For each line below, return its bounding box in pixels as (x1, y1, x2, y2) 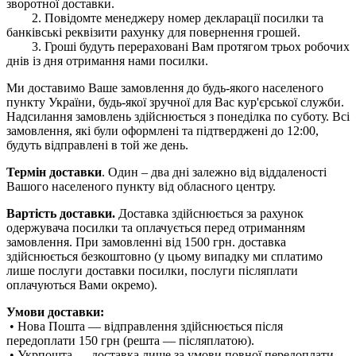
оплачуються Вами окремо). (6, 277, 157, 292)
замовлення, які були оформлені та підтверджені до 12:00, (6, 123, 319, 137)
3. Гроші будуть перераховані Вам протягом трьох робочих (6, 39, 350, 53)
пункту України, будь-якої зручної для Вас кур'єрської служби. (6, 95, 344, 109)
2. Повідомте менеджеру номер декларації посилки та (6, 10, 323, 25)
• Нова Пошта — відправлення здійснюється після (6, 319, 283, 333)
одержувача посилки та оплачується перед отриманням (6, 220, 305, 234)
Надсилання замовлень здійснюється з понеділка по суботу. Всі (6, 109, 350, 123)
